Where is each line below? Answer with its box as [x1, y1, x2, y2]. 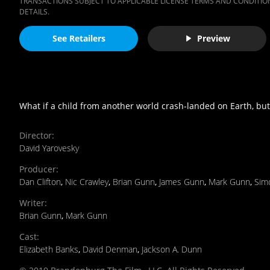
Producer [19, 163, 56, 175]
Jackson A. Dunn [142, 243, 202, 255]
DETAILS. [19, 6, 49, 17]
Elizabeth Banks [19, 243, 78, 255]
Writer [19, 196, 45, 209]
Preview [196, 33, 230, 45]
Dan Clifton [19, 175, 61, 187]
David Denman [83, 243, 137, 255]
